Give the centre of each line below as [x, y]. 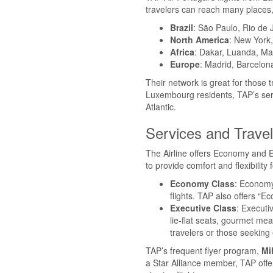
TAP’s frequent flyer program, [204, 250]
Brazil [182, 27]
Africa [182, 51]
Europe [185, 64]
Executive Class [203, 207]
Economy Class [202, 183]
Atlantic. [161, 106]
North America [200, 39]
